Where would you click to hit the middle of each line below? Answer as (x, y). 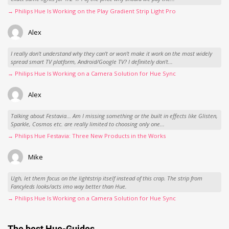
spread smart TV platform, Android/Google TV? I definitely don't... (91, 61)
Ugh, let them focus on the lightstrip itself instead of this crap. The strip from (106, 178)
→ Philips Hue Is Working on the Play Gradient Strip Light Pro (92, 11)
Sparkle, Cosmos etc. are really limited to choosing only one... (87, 124)
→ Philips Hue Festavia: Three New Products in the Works (87, 136)
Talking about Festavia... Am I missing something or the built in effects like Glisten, (114, 116)
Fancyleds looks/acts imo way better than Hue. (68, 186)
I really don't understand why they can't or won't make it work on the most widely (111, 53)
